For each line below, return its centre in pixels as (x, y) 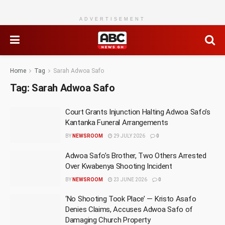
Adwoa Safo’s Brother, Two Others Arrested (136, 155)
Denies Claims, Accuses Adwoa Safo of (129, 209)
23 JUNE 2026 (130, 179)
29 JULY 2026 (129, 136)
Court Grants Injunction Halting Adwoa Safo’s (138, 112)
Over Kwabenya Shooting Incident (119, 166)
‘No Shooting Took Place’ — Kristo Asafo (131, 199)
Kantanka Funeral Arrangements (117, 123)
